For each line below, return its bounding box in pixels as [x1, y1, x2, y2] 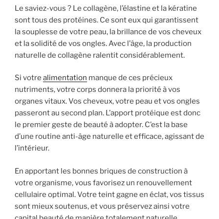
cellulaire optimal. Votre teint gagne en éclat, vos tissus [15, 190, 204, 199]
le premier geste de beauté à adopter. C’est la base [15, 120, 188, 130]
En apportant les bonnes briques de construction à [15, 166, 188, 175]
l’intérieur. [15, 144, 49, 153]
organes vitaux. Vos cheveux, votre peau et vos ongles [15, 97, 200, 106]
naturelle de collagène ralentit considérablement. [15, 50, 185, 60]
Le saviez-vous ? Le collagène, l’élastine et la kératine [15, 3, 197, 13]
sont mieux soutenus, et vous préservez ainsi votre [15, 201, 190, 211]
